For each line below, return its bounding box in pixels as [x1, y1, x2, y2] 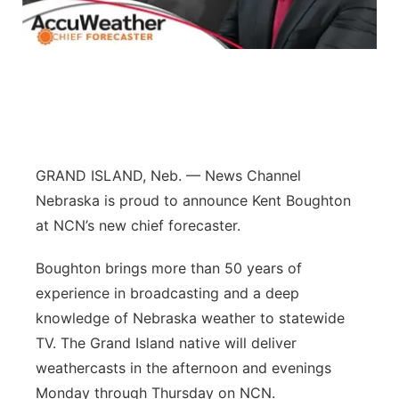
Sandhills [57, 205, 118, 222]
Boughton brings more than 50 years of [36, 259, 302, 277]
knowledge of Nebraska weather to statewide [36, 309, 345, 327]
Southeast [57, 251, 125, 268]
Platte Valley [57, 112, 140, 129]
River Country [57, 159, 147, 175]
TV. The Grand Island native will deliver [36, 334, 297, 352]
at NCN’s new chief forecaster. [36, 216, 240, 234]
